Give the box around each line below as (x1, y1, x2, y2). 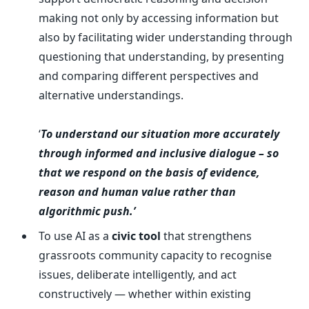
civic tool (112, 228, 161, 243)
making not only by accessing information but (39, 10, 279, 26)
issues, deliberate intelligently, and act (39, 267, 237, 282)
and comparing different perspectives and (39, 68, 259, 83)
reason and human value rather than (39, 184, 236, 199)
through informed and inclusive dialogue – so (39, 146, 279, 161)
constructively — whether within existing (39, 286, 251, 301)
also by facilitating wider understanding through (39, 30, 292, 45)
